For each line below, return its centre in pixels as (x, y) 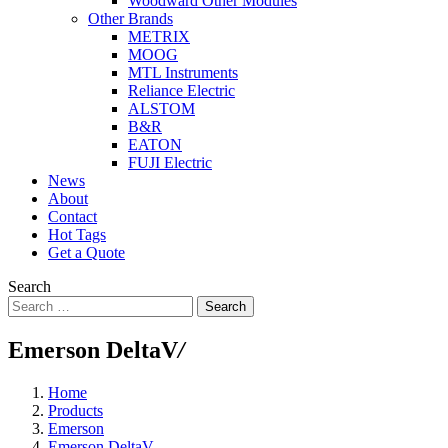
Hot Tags (77, 234)
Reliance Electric (181, 90)
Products (75, 410)
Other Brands (130, 18)
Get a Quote (86, 252)
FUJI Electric (170, 162)
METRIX (159, 36)
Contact (72, 216)
